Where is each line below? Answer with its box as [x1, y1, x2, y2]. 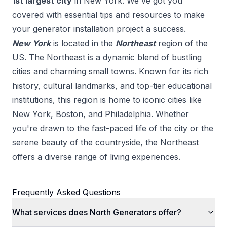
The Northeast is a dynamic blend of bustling [29, 52, 202, 62]
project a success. [114, 23, 186, 34]
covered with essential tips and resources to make [12, 9, 205, 20]
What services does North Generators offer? [12, 207, 181, 217]
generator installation [33, 23, 114, 34]
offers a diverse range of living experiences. [12, 151, 180, 162]
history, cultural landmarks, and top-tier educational [12, 80, 212, 91]
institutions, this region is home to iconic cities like [12, 94, 202, 105]
